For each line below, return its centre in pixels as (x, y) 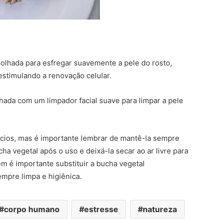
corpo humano (32, 209)
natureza (160, 209)
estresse (101, 209)
